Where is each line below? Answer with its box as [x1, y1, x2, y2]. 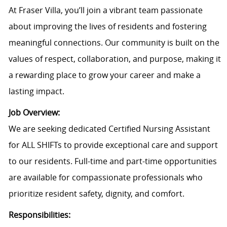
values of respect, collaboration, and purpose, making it [8, 53, 221, 65]
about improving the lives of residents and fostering [8, 21, 207, 32]
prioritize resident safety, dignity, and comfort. [8, 188, 184, 200]
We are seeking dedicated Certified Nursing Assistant [8, 123, 210, 135]
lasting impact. [8, 86, 64, 97]
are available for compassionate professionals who [8, 172, 203, 183]
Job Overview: [8, 107, 60, 119]
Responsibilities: [8, 209, 70, 221]
